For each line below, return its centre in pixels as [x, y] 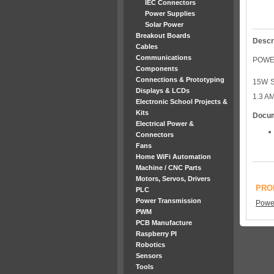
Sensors [149, 256]
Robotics [150, 245]
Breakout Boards [163, 35]
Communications [164, 57]
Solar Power [164, 24]
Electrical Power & [165, 124]
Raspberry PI [156, 234]
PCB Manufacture [164, 223]
